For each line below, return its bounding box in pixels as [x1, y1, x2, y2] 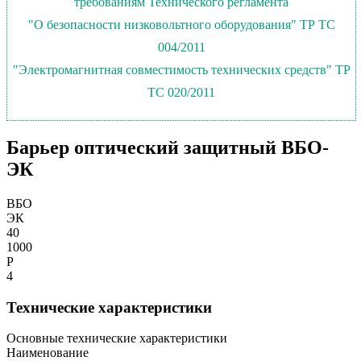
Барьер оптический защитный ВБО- [6, 136, 329, 158]
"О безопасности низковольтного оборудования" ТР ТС [27, 17, 335, 31]
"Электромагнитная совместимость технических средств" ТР [12, 62, 351, 77]
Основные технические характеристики [6, 331, 227, 346]
